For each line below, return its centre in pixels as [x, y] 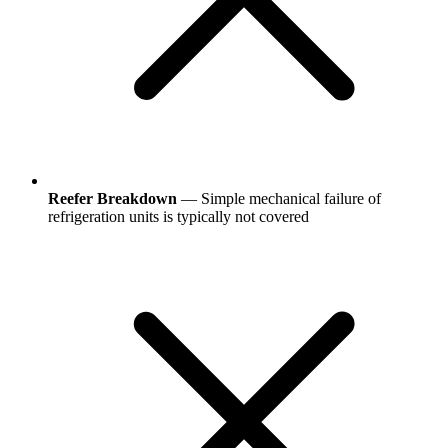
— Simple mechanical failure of [279, 198]
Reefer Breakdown [112, 198]
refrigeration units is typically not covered [178, 216]
